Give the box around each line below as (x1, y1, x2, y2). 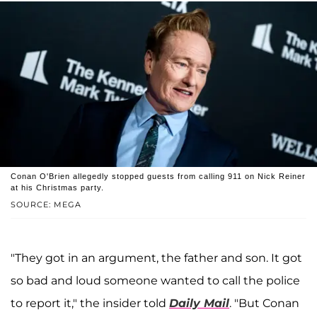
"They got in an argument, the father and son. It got (11, 251, 302, 265)
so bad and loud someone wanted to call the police (11, 274, 300, 288)
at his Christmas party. (11, 183, 104, 192)
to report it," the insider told (11, 296, 169, 311)
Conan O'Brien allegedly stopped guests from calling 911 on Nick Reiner (11, 172, 306, 181)
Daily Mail (169, 296, 229, 311)
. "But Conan (229, 296, 299, 311)
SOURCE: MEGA (11, 200, 81, 210)
